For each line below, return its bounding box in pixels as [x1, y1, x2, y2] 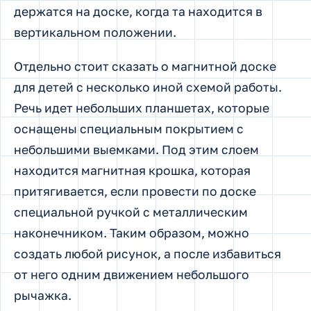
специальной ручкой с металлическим [14, 205, 248, 220]
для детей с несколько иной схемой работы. [14, 80, 282, 95]
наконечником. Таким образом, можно [14, 226, 249, 241]
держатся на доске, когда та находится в [14, 3, 262, 19]
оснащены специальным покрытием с [14, 121, 244, 137]
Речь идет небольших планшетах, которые [14, 101, 269, 116]
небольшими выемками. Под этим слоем [14, 142, 259, 158]
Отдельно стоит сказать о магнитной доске [14, 59, 276, 74]
